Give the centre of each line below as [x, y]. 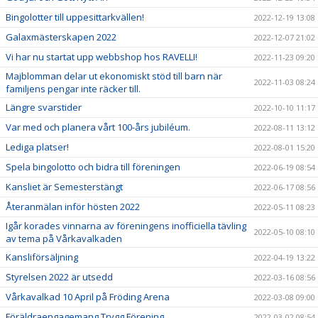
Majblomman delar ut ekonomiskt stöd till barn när [114, 76]
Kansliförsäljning [42, 257]
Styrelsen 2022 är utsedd [59, 277]
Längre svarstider [44, 107]
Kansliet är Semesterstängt [64, 187]
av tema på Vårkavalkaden [64, 238]
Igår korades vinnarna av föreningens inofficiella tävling [126, 226]
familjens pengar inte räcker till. [73, 89]
